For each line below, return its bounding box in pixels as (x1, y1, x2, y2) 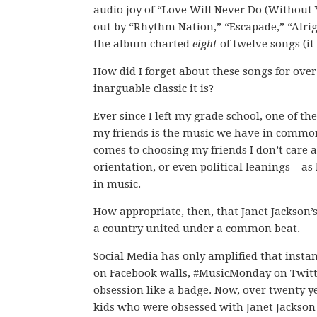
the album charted (93, 38, 192, 50)
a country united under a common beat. (93, 222, 300, 235)
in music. (93, 178, 141, 190)
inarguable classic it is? (93, 82, 214, 95)
